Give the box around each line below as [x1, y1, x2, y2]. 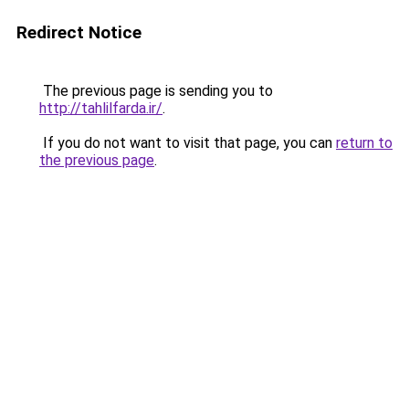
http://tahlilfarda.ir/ [39, 100, 163, 117]
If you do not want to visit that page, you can [39, 134, 336, 152]
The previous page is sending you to [39, 82, 273, 100]
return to [336, 134, 393, 152]
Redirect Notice [16, 22, 142, 43]
